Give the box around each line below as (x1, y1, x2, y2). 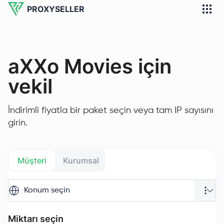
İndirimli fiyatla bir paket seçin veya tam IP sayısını (8, 106, 213, 115)
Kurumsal (62, 155, 99, 165)
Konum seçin (24, 186, 70, 194)
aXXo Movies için (8, 54, 171, 78)
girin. (8, 118, 27, 127)
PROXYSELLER (27, 4, 84, 14)
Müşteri (17, 155, 46, 165)
